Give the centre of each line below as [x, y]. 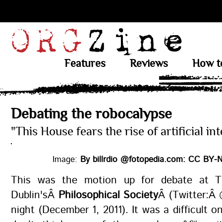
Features [85, 63]
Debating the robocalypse [91, 114]
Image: [66, 160]
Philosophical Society [108, 195]
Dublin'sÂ [35, 195]
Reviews [149, 63]
